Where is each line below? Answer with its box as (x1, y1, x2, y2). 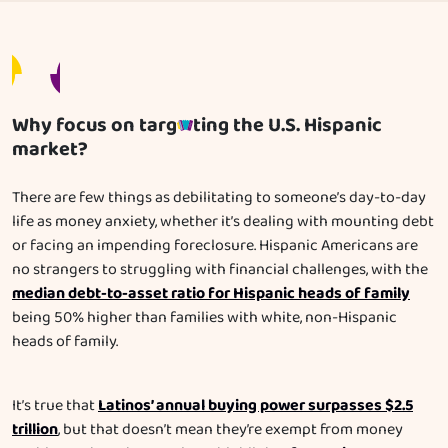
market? (12, 134, 88, 166)
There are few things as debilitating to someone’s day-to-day (12, 186, 426, 211)
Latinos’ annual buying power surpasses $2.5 (98, 393, 413, 419)
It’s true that (12, 394, 98, 419)
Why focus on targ (12, 110, 177, 142)
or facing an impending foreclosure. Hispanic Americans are (12, 234, 418, 259)
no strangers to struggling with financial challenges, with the (12, 258, 428, 283)
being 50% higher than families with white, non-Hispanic (12, 306, 397, 331)
